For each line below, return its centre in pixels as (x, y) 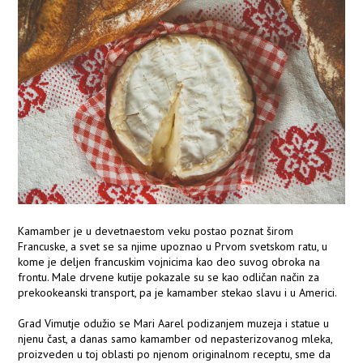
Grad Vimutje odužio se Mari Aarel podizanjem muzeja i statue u (174, 324)
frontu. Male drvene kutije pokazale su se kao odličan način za (169, 278)
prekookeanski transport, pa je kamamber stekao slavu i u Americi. (178, 293)
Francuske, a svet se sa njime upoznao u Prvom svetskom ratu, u (173, 247)
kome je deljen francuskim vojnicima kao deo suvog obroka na (169, 262)
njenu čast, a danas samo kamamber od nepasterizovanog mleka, (175, 339)
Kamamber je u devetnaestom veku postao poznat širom (156, 231)
